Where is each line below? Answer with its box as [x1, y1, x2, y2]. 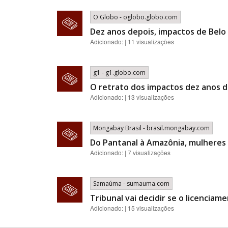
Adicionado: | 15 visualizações [90, 204, 174, 212]
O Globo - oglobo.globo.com [93, 13, 178, 21]
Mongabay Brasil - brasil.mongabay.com [93, 124, 210, 132]
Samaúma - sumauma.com [93, 179, 169, 188]
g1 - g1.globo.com [93, 68, 146, 77]
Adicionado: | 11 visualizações [90, 37, 174, 46]
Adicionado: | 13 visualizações [90, 93, 174, 101]
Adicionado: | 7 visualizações [90, 148, 170, 157]
